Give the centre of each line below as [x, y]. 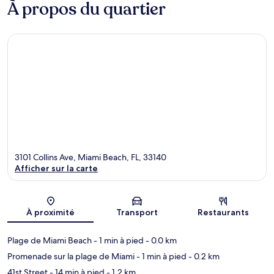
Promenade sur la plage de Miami [71, 257]
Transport [137, 213]
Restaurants [224, 213]
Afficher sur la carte [56, 168]
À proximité [51, 213]
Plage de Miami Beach [50, 241]
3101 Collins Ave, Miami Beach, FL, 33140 [91, 157]
